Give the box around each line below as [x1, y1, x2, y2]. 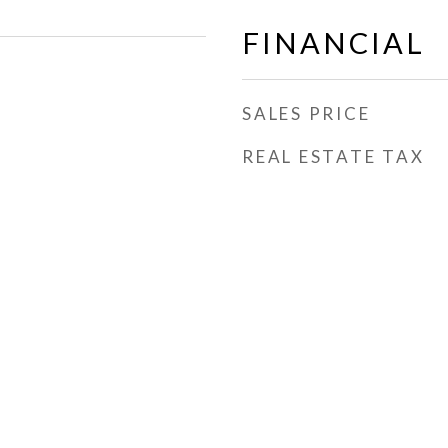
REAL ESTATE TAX [242, 146, 425, 167]
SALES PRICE [242, 103, 371, 124]
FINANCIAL [242, 25, 425, 60]
